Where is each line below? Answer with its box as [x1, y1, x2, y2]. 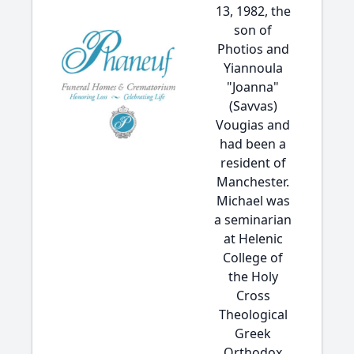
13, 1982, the [215, 2, 291, 20]
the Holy [228, 268, 278, 285]
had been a [220, 135, 286, 153]
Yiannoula [223, 59, 283, 77]
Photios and [217, 40, 289, 58]
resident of [220, 154, 286, 171]
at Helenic [223, 230, 283, 247]
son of [234, 21, 272, 39]
